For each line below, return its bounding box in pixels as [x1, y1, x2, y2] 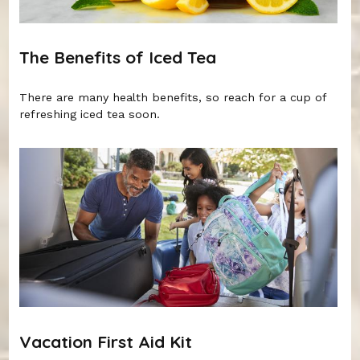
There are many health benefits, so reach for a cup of [19, 90, 327, 104]
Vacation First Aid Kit [19, 330, 193, 352]
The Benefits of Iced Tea [19, 47, 217, 68]
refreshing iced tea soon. [19, 107, 161, 121]
